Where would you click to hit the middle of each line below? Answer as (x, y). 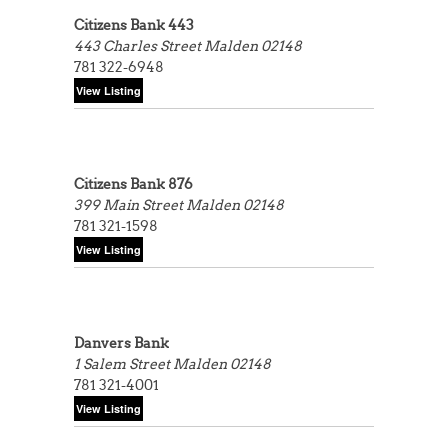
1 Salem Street (123, 364)
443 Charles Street (139, 46)
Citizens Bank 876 (133, 184)
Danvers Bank (121, 343)
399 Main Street (130, 205)
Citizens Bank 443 (134, 25)
